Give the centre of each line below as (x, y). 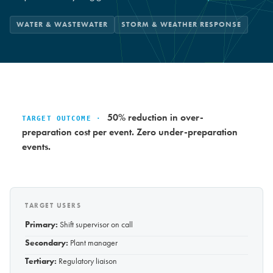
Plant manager (93, 243)
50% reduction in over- (155, 118)
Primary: (41, 225)
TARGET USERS (53, 206)
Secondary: (47, 243)
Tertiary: (41, 261)
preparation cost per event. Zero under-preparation (130, 132)
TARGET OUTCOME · (62, 119)
